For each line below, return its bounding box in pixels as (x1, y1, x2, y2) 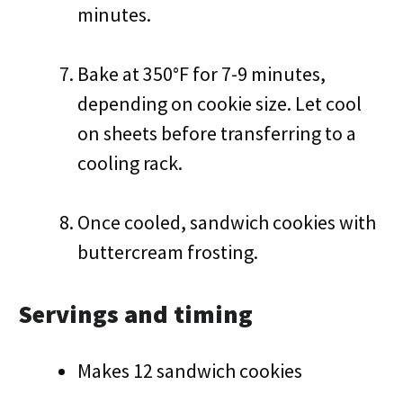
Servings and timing (18, 298, 253, 330)
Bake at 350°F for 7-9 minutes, (77, 61, 326, 86)
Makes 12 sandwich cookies (77, 358, 302, 383)
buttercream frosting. (77, 239, 258, 264)
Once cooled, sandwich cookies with (77, 210, 376, 235)
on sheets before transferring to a (77, 121, 356, 146)
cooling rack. (77, 150, 183, 175)
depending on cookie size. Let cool (77, 91, 362, 116)
